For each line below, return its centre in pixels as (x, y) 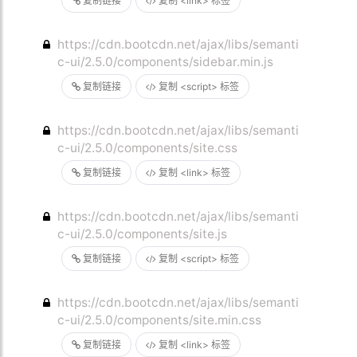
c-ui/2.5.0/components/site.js (143, 234)
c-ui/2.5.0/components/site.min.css (160, 320)
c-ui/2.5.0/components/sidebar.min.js (166, 62)
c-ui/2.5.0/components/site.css (148, 148)
